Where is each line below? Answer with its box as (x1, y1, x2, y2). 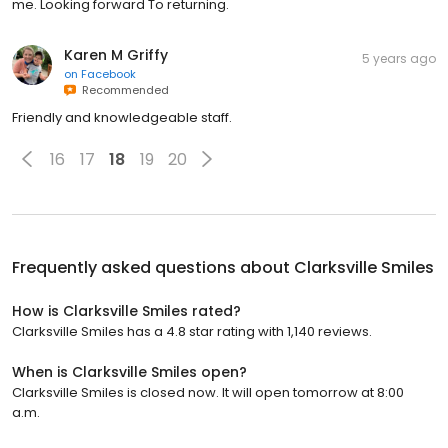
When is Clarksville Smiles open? (12, 362, 247, 383)
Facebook (81, 66, 136, 83)
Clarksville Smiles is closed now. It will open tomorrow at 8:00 (12, 383, 404, 403)
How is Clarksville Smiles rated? (12, 301, 241, 322)
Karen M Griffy (64, 45, 168, 66)
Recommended (76, 82, 169, 99)
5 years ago (362, 50, 436, 68)
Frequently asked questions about (12, 256, 294, 280)
